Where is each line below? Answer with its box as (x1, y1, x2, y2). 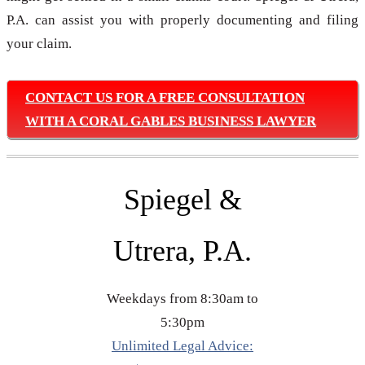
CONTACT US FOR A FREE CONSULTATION (25, 90, 305, 106)
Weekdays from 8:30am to (107, 291, 258, 307)
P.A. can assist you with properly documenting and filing (7, 12, 358, 29)
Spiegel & (123, 183, 242, 217)
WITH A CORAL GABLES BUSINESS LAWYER (25, 113, 316, 130)
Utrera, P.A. (113, 235, 252, 268)
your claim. (7, 36, 72, 52)
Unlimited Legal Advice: (112, 338, 253, 354)
